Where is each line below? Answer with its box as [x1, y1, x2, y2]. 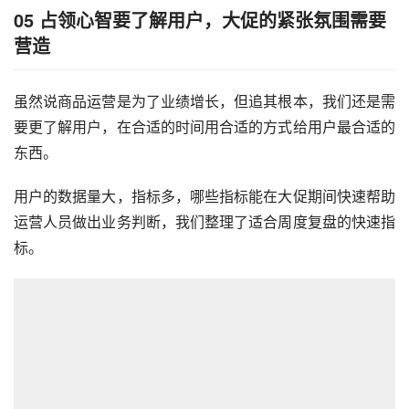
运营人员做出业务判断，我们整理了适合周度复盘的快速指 [14, 211, 395, 233]
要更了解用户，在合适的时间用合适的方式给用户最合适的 [14, 116, 395, 138]
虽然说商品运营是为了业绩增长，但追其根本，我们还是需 [14, 90, 395, 112]
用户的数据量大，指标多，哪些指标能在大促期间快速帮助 [14, 185, 395, 207]
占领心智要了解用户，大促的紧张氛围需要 [39, 6, 386, 34]
